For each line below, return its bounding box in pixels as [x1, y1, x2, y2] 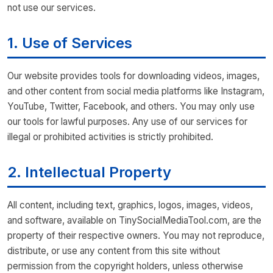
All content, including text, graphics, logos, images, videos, [7, 199, 253, 211]
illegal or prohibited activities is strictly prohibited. [7, 131, 213, 143]
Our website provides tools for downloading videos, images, [7, 70, 260, 82]
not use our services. [7, 2, 96, 13]
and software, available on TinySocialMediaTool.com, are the [7, 214, 261, 226]
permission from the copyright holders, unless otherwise [7, 260, 243, 272]
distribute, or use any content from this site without [7, 245, 220, 257]
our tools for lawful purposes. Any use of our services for [7, 116, 247, 127]
